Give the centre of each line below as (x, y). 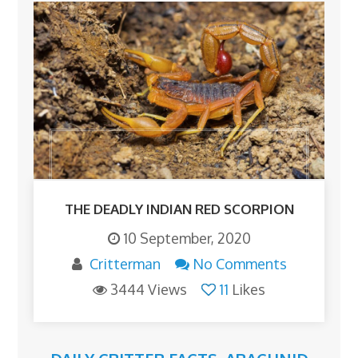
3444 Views (149, 290)
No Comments (239, 264)
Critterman (125, 264)
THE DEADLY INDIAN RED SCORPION (179, 209)
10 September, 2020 (187, 239)
